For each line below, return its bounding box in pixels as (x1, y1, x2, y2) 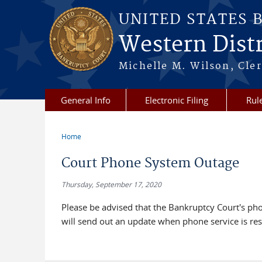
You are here (61, 139, 127, 152)
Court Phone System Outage (61, 155, 239, 171)
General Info (60, 94, 111, 106)
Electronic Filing (144, 94, 208, 106)
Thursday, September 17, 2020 (61, 180, 161, 189)
